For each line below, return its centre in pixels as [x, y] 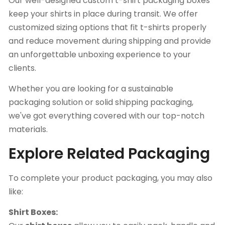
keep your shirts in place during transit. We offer [103, 14]
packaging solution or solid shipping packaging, [101, 102]
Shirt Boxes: [33, 212]
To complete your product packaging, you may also [110, 178]
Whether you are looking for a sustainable [91, 89]
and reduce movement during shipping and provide [110, 41]
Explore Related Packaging [111, 154]
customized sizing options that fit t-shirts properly [107, 28]
